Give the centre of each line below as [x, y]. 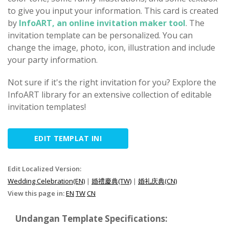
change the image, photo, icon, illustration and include [111, 48]
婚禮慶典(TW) [111, 181]
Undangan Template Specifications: [91, 219]
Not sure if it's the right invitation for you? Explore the [112, 82]
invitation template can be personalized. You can [100, 35]
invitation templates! [47, 107]
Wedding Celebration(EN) [46, 181]
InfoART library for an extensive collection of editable [110, 95]
